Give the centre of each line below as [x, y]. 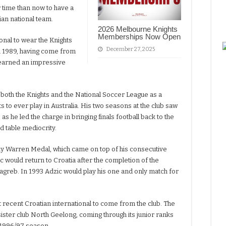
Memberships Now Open [139, 36]
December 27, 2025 [131, 49]
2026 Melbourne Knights [138, 29]
